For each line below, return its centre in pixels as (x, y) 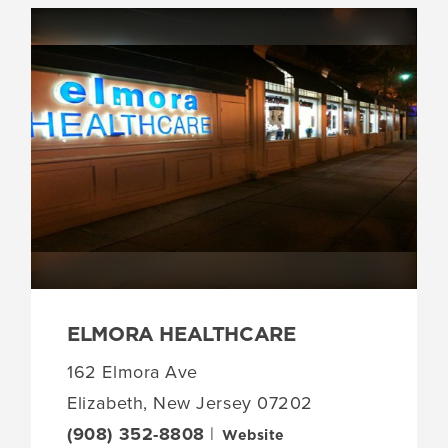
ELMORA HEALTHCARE (181, 335)
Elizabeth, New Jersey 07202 (190, 403)
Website (253, 436)
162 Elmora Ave (132, 372)
